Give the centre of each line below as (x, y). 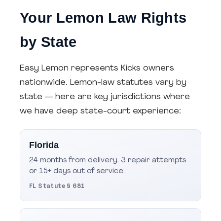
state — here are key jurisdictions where (105, 97)
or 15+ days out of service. (77, 171)
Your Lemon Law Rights (103, 18)
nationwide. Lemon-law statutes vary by (103, 83)
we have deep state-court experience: (100, 111)
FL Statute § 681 (57, 186)
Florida (44, 145)
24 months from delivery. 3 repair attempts (108, 161)
